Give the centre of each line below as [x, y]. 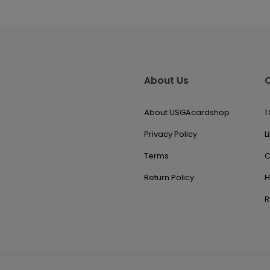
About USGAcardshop [187, 112]
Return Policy [169, 177]
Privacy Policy [171, 134]
